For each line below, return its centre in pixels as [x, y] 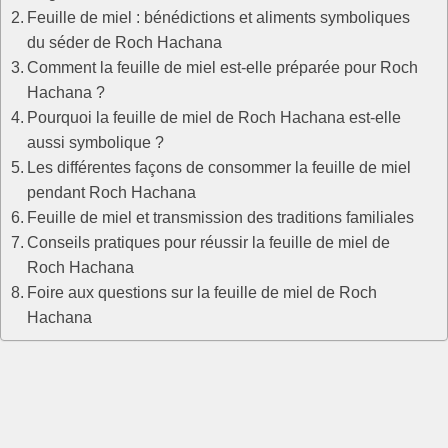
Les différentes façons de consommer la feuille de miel [219, 167]
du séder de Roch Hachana [125, 42]
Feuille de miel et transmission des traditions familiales [221, 217]
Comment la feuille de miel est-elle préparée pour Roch [223, 67]
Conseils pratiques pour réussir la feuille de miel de [209, 242]
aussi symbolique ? [96, 142]
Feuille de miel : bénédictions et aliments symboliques [219, 17]
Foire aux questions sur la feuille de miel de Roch [202, 292]
